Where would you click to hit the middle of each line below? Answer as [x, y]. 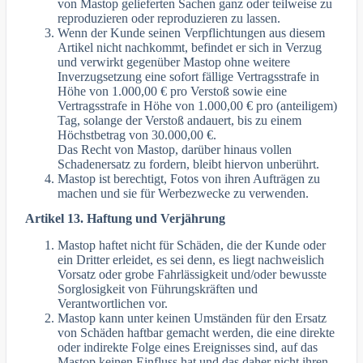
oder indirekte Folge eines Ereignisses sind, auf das [188, 347]
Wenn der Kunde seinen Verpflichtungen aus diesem [192, 33]
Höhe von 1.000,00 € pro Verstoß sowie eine [173, 92]
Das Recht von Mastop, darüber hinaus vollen [175, 150]
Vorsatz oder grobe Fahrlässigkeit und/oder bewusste [192, 274]
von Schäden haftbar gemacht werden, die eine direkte [196, 332]
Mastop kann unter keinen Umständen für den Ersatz [192, 318]
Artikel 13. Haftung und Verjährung [126, 218]
